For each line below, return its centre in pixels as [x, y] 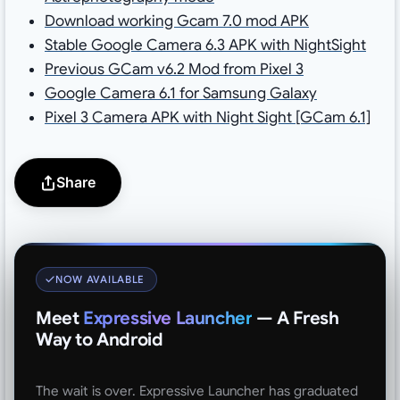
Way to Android [99, 339]
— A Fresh [296, 318]
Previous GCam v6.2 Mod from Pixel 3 [174, 70]
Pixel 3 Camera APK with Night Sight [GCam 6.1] [207, 118]
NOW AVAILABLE [100, 280]
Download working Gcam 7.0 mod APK [176, 21]
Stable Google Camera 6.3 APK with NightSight [205, 46]
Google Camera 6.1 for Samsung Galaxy [180, 94]
